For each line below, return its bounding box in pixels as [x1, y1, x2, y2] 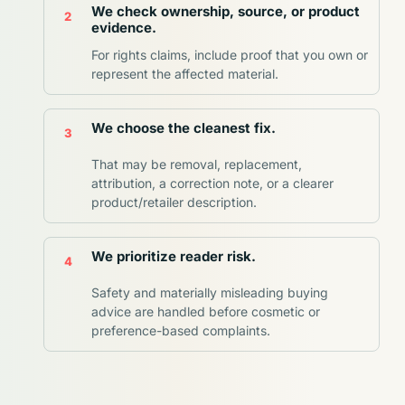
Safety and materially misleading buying [91, 285, 328, 301]
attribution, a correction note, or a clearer [91, 175, 334, 192]
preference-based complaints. [91, 323, 270, 339]
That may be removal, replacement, [91, 156, 302, 173]
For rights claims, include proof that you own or [91, 47, 368, 63]
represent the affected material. [91, 66, 278, 82]
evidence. [91, 19, 156, 37]
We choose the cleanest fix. [91, 119, 276, 137]
